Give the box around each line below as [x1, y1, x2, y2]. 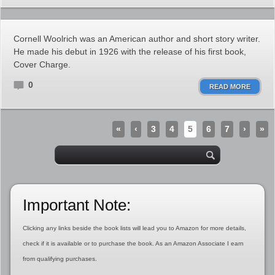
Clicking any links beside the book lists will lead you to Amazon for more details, [22, 225, 246, 231]
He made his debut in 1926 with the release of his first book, [14, 47, 246, 56]
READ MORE [209, 83, 250, 90]
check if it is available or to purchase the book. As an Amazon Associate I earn [22, 240, 244, 247]
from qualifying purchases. [22, 255, 97, 262]
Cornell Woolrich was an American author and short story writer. [14, 34, 260, 44]
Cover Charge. [14, 60, 71, 69]
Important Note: [22, 196, 131, 214]
